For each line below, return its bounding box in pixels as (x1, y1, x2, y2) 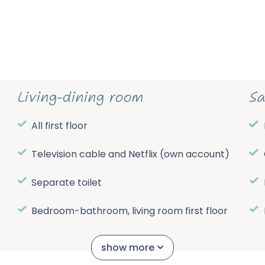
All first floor (31, 119, 88, 133)
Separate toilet (31, 175, 102, 189)
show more (101, 240, 154, 254)
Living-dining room (16, 88, 143, 107)
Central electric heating (31, 232, 144, 246)
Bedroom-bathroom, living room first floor (31, 203, 228, 218)
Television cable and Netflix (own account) (31, 147, 230, 161)
